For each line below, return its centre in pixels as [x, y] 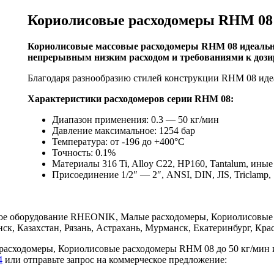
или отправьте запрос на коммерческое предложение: [115, 259]
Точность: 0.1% [84, 152]
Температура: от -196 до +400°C [118, 141]
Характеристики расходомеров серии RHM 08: [131, 98]
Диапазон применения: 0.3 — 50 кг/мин [135, 119]
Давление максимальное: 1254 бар [124, 130]
